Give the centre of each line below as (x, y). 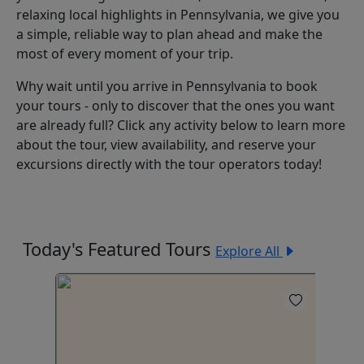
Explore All (249, 251)
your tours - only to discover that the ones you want (175, 106)
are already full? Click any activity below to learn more (181, 125)
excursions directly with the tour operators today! (169, 164)
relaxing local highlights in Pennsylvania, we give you (178, 15)
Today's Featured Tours (119, 249)
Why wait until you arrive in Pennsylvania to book (167, 86)
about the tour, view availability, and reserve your (166, 145)
